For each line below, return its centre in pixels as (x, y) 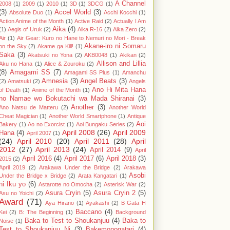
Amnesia (55, 81)
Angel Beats (98, 81)
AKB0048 (96, 55)
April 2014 (105, 150)
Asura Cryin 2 (114, 193)
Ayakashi (98, 203)
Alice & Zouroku (64, 64)
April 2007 (39, 133)
